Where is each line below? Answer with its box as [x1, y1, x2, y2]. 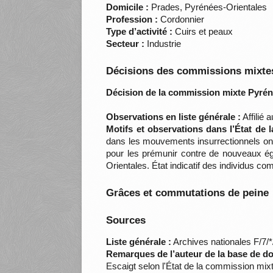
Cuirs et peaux [172, 26, 233, 37]
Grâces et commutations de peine [106, 187, 269, 199]
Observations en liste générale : [106, 112, 241, 122]
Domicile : [106, 2, 149, 13]
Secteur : [106, 38, 145, 49]
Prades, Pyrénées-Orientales [149, 2, 268, 13]
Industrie [144, 38, 182, 49]
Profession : [106, 14, 158, 25]
